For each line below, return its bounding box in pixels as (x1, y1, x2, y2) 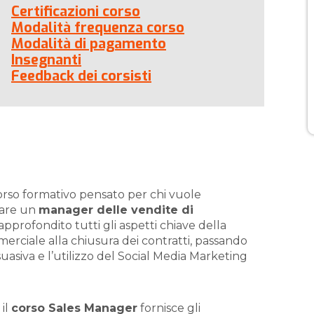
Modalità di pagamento (11, 34, 166, 53)
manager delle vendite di (39, 203, 193, 217)
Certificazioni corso (11, 2, 140, 21)
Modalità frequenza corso (11, 18, 184, 37)
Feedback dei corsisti (11, 67, 151, 86)
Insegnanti (11, 50, 81, 69)
